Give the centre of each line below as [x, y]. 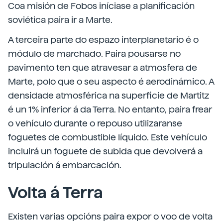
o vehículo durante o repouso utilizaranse [95, 123]
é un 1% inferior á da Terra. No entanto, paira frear [110, 109]
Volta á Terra [56, 193]
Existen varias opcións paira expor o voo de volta [110, 216]
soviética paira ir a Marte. [60, 20]
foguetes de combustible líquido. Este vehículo [108, 137]
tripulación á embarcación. [65, 165]
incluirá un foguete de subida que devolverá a [105, 151]
